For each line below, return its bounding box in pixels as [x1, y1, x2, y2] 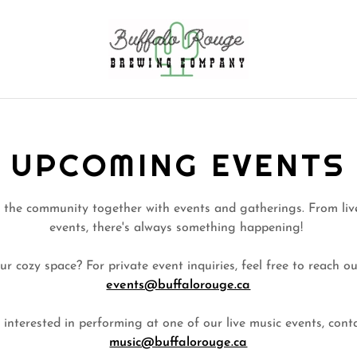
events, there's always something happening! [49, 222, 308, 234]
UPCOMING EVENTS [11, 145, 346, 185]
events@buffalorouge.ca [106, 279, 251, 292]
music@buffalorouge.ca [109, 336, 248, 349]
